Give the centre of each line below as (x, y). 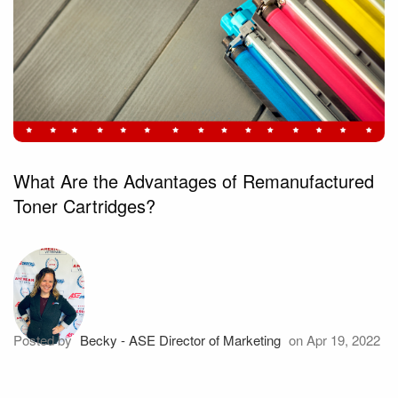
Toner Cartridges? (84, 206)
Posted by (44, 340)
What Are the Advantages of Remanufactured (194, 181)
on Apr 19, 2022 (333, 340)
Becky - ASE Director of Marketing (180, 340)
